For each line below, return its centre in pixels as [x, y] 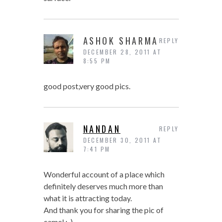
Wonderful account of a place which [104, 174]
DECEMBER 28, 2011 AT [122, 52]
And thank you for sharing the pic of [103, 210]
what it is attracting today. [87, 198]
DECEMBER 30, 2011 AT [122, 140]
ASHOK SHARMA [121, 41]
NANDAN [102, 129]
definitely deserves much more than [103, 186]
